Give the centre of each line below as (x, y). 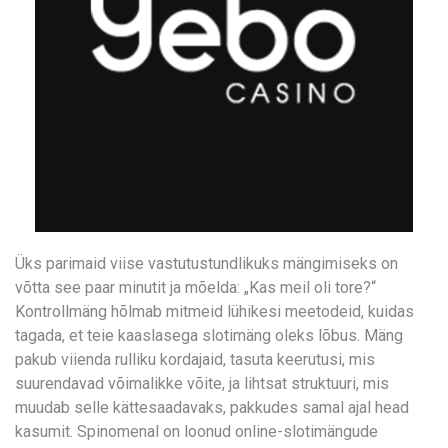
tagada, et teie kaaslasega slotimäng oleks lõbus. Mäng (209, 335)
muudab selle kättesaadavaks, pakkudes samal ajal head (212, 407)
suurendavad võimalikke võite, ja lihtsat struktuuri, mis (202, 383)
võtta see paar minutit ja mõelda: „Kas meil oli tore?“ (195, 287)
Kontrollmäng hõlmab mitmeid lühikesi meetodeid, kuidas (214, 311)
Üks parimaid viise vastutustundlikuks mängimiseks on (206, 263)
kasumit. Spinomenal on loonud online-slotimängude (196, 431)
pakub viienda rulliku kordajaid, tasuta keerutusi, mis (195, 359)
